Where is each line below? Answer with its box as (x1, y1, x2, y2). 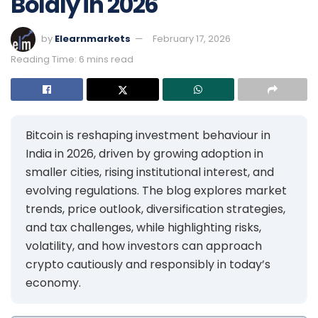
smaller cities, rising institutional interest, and (26, 163, 274, 180)
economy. (26, 274, 81, 291)
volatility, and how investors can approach (26, 237, 262, 254)
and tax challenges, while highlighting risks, (26, 219, 261, 236)
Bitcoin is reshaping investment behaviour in (26, 126, 270, 143)
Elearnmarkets (55, 31, 131, 45)
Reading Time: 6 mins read (11, 52, 133, 66)
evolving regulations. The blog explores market (26, 182, 287, 199)
